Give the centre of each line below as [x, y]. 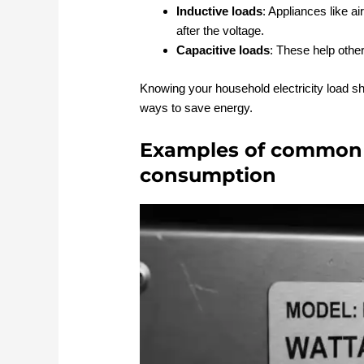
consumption [208, 175]
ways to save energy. [197, 107]
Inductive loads [220, 11]
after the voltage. [221, 31]
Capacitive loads [223, 50]
